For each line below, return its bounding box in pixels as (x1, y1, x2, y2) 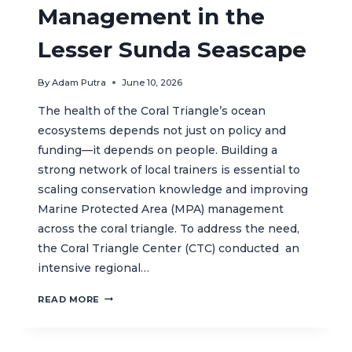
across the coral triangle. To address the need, (38, 221, 299, 236)
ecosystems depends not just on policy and (38, 123, 286, 137)
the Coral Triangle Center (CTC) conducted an (38, 240, 299, 255)
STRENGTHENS (99, 337, 179, 349)
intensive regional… (38, 260, 149, 275)
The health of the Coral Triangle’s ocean (38, 103, 266, 118)
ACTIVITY (99, 321, 150, 333)
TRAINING (99, 306, 152, 317)
